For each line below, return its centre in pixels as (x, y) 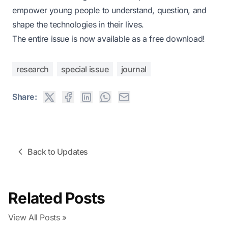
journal (134, 69)
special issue (85, 69)
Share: (25, 97)
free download (176, 39)
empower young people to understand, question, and (109, 10)
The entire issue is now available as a (81, 39)
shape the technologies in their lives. (78, 25)
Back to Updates (58, 151)
